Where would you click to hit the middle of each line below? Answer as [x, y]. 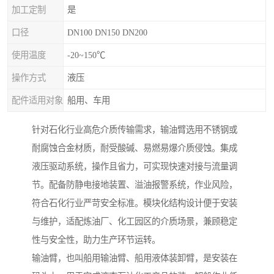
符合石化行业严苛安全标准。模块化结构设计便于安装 [135, 203]
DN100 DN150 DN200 [107, 32]
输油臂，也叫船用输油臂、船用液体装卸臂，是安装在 [135, 258]
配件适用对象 [37, 100]
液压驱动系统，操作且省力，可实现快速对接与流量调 [135, 167]
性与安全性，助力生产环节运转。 [96, 240]
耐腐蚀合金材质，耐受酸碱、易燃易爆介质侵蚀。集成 [135, 148]
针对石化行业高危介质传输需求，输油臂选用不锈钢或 [135, 130]
